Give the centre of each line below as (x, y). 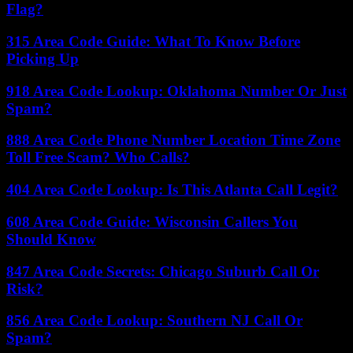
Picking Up (43, 58)
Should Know (51, 239)
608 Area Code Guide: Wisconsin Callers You (152, 221)
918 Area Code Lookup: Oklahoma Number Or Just (176, 91)
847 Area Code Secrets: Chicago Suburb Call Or (163, 271)
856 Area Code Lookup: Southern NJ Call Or (154, 321)
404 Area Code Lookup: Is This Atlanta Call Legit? (172, 190)
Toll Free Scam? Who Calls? (98, 158)
